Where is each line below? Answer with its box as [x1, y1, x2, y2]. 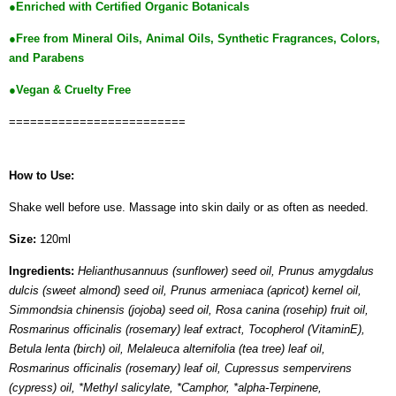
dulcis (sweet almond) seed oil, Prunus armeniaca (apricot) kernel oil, [9, 284, 362, 298]
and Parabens [9, 50, 84, 65]
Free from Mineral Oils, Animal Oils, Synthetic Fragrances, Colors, [16, 31, 380, 45]
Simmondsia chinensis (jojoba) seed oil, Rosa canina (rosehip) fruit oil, [9, 303, 369, 317]
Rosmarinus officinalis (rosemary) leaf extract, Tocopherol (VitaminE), [9, 323, 365, 337]
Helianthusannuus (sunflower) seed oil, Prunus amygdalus [74, 264, 374, 278]
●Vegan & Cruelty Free [9, 82, 131, 96]
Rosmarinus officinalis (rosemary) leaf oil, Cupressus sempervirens [9, 362, 352, 376]
